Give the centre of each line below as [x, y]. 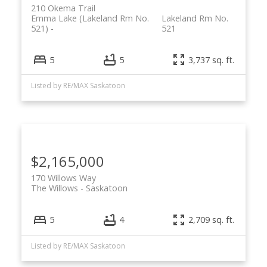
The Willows [54, 188]
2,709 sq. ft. [212, 220]
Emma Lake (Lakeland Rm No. [90, 18]
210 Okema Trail [63, 8]
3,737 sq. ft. [212, 60]
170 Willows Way [63, 178]
